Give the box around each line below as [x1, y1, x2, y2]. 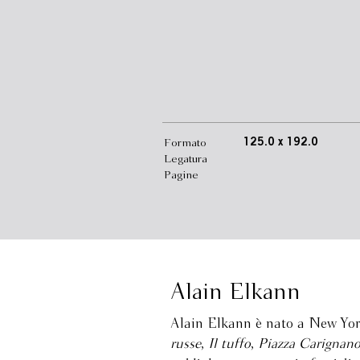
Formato [164, 137, 207, 149]
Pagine [164, 170, 198, 181]
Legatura [164, 153, 207, 165]
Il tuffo [208, 337, 251, 351]
